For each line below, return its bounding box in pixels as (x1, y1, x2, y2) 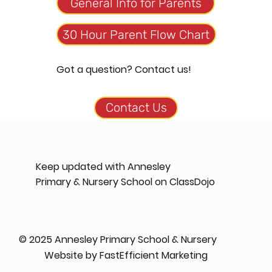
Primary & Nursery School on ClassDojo (36, 174, 216, 189)
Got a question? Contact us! (56, 63, 192, 77)
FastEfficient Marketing (100, 248, 208, 262)
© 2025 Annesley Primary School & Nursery (19, 232, 217, 246)
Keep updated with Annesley (36, 159, 174, 174)
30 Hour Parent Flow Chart (63, 27, 210, 42)
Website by (44, 248, 100, 262)
